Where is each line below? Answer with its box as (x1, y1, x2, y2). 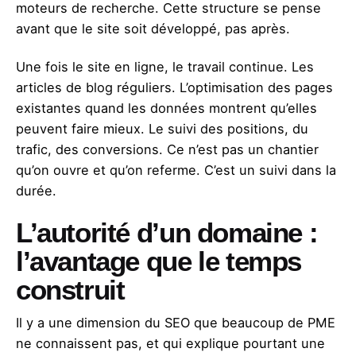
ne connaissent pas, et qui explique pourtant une (16, 335, 325, 351)
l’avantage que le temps (16, 246, 302, 277)
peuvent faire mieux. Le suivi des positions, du (16, 120, 308, 137)
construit (16, 275, 125, 305)
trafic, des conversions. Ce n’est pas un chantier (16, 141, 319, 157)
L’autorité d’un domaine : (16, 218, 318, 248)
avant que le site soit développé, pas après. (16, 20, 290, 37)
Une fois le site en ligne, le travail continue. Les (16, 58, 314, 75)
